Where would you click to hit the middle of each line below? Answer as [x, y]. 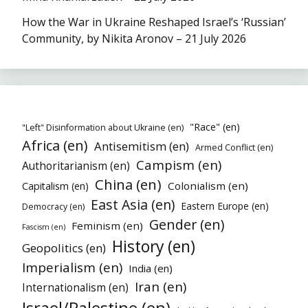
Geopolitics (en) [64, 247]
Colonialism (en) [208, 185]
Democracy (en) [53, 206]
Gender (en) [187, 224]
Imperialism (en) [72, 267]
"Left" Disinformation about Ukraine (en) [103, 127]
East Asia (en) [133, 204]
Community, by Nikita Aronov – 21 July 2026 [134, 38]
